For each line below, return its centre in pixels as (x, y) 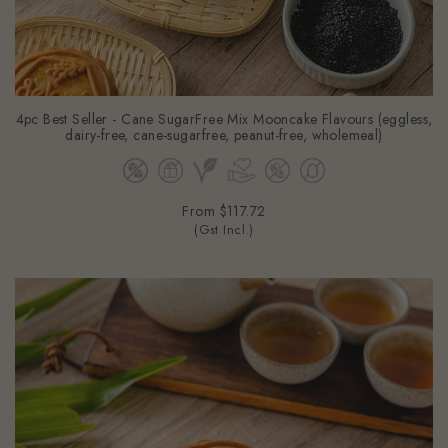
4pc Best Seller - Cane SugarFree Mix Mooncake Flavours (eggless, (224, 103)
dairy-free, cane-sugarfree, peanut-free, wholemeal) (224, 119)
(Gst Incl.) (224, 214)
